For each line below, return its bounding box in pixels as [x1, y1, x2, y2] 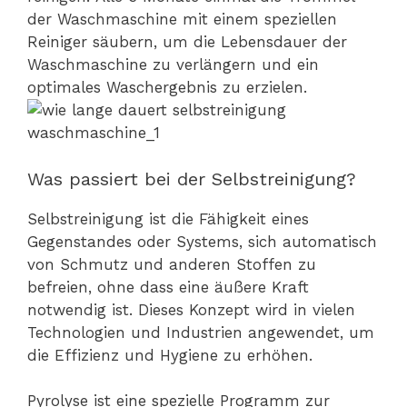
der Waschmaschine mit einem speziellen [27, 10, 337, 29]
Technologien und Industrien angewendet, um [27, 323, 374, 342]
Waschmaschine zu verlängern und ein [27, 55, 319, 74]
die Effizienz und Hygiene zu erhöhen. [27, 345, 313, 364]
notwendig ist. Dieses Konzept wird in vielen [27, 300, 355, 319]
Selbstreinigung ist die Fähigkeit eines [27, 209, 309, 228]
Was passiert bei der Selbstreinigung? [27, 167, 356, 190]
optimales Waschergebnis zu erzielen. [27, 78, 307, 97]
